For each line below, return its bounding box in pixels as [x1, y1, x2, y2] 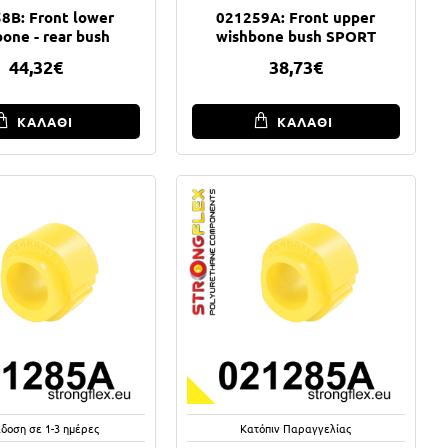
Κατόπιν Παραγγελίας [240, 419, 352, 436]
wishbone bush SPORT [215, 25, 376, 46]
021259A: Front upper [216, 6, 376, 27]
